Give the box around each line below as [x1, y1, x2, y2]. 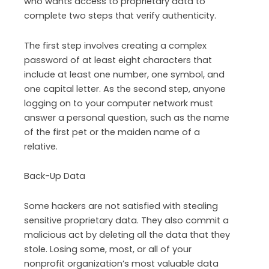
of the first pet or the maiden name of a [24, 125, 200, 138]
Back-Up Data [24, 170, 85, 183]
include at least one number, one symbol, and [24, 68, 225, 80]
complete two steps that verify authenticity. [24, 10, 219, 22]
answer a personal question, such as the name [24, 111, 229, 124]
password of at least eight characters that [24, 53, 212, 66]
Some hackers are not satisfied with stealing [24, 199, 218, 212]
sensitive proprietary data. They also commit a [24, 214, 229, 226]
